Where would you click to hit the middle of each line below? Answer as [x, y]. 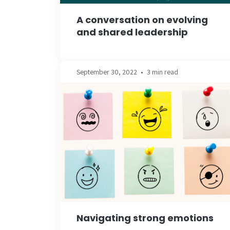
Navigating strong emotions [145, 218]
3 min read [162, 72]
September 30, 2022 [107, 72]
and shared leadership [132, 32]
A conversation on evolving [142, 20]
